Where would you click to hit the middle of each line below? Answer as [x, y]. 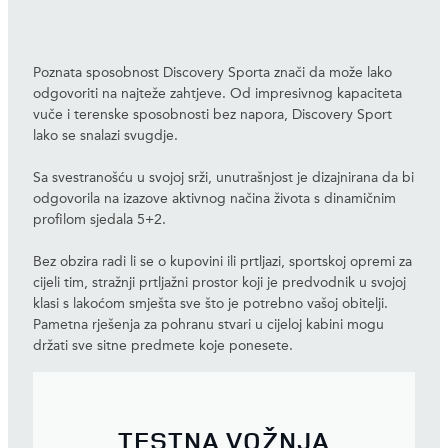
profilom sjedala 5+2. [99, 219]
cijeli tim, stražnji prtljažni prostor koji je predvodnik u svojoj [219, 282]
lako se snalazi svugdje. [105, 135]
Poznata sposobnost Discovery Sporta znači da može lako [212, 72]
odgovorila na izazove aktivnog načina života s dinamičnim [214, 198]
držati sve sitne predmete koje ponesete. [163, 345]
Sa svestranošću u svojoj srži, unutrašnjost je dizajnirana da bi [223, 177]
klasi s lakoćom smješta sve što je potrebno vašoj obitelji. [210, 303]
